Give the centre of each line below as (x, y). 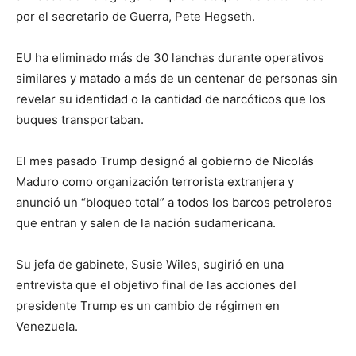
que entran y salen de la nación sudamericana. (146, 222)
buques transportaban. (80, 119)
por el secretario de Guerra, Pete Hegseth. (135, 16)
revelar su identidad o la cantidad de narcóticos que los (171, 99)
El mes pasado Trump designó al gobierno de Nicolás (165, 161)
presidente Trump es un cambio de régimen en (148, 305)
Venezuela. (47, 326)
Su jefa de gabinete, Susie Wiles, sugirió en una (150, 264)
